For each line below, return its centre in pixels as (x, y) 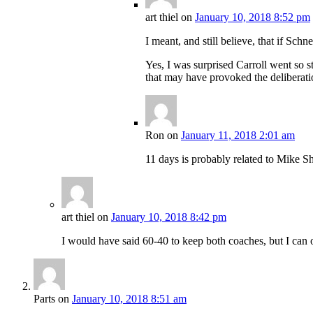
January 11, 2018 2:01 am (238, 136)
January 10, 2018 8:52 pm (253, 17)
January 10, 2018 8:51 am (129, 299)
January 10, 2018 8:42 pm (169, 217)
